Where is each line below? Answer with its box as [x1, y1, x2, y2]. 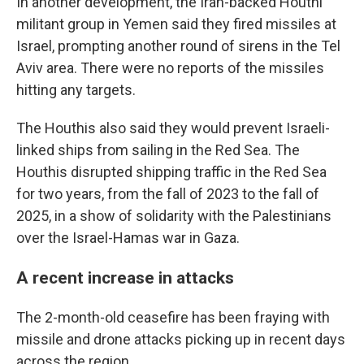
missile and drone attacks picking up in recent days [16, 331, 345, 348]
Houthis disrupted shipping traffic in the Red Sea [16, 163, 327, 180]
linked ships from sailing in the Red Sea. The [16, 141, 300, 158]
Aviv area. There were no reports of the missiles [16, 59, 324, 76]
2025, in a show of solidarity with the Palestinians [16, 207, 331, 224]
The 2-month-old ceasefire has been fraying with [16, 309, 330, 326]
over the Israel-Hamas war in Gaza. [16, 229, 240, 246]
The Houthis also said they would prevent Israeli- [16, 119, 330, 136]
